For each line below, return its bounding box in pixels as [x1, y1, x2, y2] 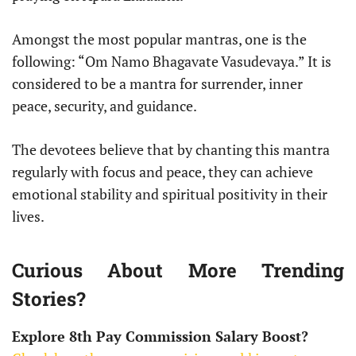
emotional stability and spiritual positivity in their [12, 184, 327, 204]
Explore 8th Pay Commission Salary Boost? [12, 327, 308, 346]
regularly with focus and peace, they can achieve [12, 162, 313, 182]
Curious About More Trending [12, 257, 344, 284]
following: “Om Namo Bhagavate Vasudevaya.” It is [12, 52, 331, 72]
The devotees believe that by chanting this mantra [12, 140, 330, 160]
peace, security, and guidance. [12, 96, 197, 116]
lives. [12, 207, 44, 226]
